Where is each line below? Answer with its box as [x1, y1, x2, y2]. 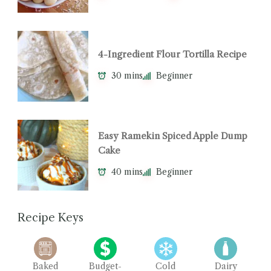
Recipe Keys [18, 211, 83, 224]
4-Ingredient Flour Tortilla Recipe [98, 48, 247, 60]
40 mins [111, 166, 143, 178]
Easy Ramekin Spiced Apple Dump [98, 129, 247, 142]
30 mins [111, 70, 143, 82]
